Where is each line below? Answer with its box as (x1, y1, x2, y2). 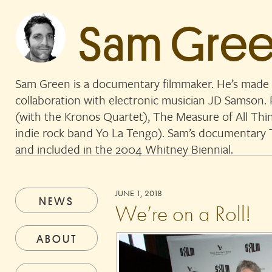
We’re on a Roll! (115, 200, 251, 228)
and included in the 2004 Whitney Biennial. (15, 140, 233, 158)
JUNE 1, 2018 (115, 188, 163, 199)
